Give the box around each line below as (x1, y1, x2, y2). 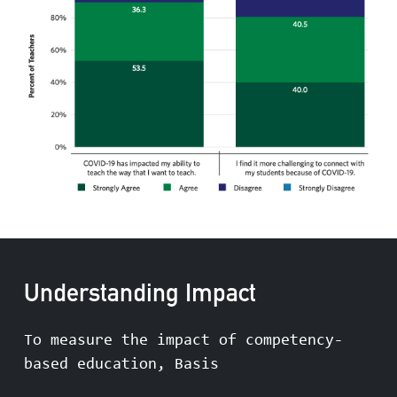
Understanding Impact (24, 284, 256, 309)
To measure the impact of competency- (24, 333, 343, 350)
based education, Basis (24, 357, 219, 374)
